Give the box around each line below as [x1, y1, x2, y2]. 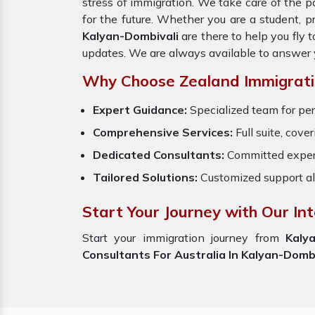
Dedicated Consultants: [93, 148, 224, 162]
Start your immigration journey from [82, 231, 286, 245]
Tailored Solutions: [93, 170, 198, 184]
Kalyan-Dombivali [82, 29, 179, 43]
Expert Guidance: [93, 103, 187, 117]
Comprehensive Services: [93, 125, 236, 139]
